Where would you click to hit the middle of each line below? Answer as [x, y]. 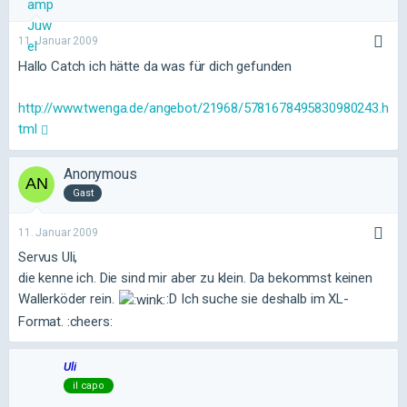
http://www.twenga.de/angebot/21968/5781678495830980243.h [203, 108]
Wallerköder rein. [68, 299]
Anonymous [100, 174]
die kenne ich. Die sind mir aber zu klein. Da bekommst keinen [195, 278]
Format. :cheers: [65, 322]
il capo [89, 385]
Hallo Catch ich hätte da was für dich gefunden [155, 66]
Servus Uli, [48, 257]
